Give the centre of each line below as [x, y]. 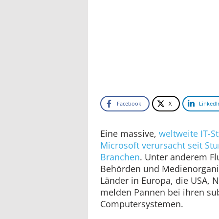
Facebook [129, 103]
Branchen [120, 157]
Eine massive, [130, 133]
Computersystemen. [142, 204]
